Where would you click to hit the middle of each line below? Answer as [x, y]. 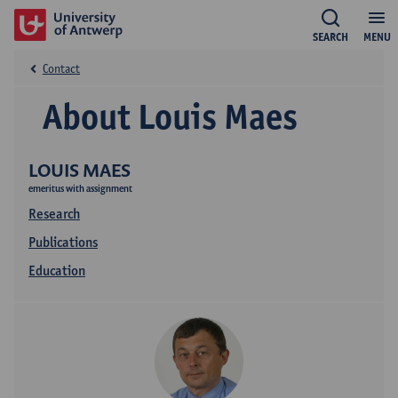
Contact [61, 68]
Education [57, 271]
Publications [63, 242]
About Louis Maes [170, 117]
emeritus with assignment [80, 188]
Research [54, 214]
